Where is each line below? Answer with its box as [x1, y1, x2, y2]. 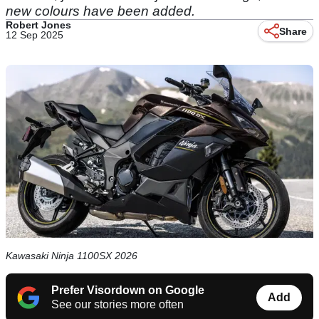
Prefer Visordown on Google [51, 284, 204, 297]
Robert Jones [6, 19, 71, 31]
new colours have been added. [6, 4, 195, 19]
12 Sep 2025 [6, 29, 63, 41]
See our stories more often [51, 298, 184, 311]
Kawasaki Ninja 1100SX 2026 [6, 250, 137, 262]
